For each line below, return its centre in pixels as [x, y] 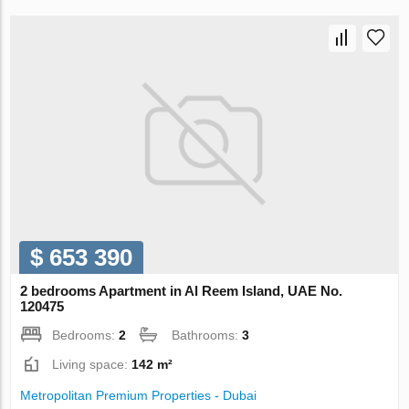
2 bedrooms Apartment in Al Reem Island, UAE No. [182, 291]
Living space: [92, 365]
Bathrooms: [207, 336]
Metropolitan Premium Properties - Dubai [139, 396]
